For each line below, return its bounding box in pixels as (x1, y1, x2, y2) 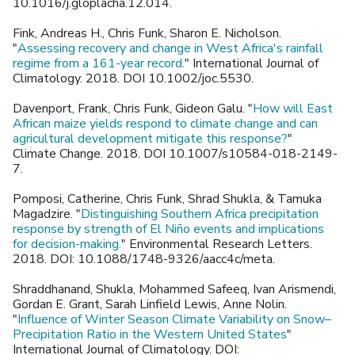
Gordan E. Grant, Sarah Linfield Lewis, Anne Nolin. (13, 296, 287, 314)
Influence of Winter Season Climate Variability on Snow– (17, 311, 331, 329)
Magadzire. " (13, 205, 81, 223)
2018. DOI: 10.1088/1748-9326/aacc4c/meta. (13, 250, 278, 269)
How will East (253, 100, 333, 118)
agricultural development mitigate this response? (13, 130, 288, 148)
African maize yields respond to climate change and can (13, 115, 318, 133)
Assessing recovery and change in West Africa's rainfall (17, 40, 323, 58)
